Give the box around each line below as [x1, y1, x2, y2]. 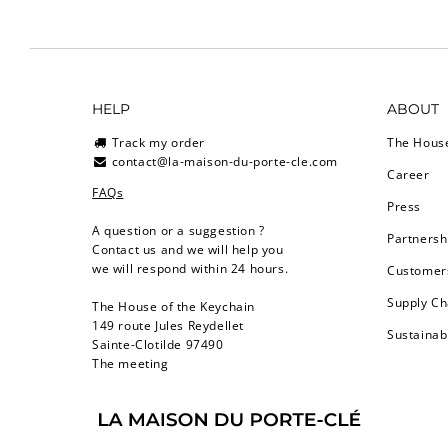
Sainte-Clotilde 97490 [92, 335, 224, 353]
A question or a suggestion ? [92, 221, 265, 239]
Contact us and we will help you [92, 240, 284, 258]
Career [387, 165, 430, 183]
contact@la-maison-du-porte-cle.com [111, 152, 339, 170]
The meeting [92, 354, 169, 372]
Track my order [111, 133, 206, 151]
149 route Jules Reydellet [92, 316, 244, 334]
